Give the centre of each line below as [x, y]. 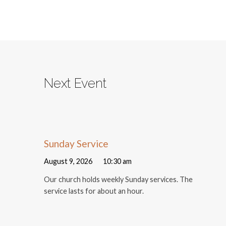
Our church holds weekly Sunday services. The [118, 180]
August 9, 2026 [68, 161]
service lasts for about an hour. [94, 191]
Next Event [75, 83]
